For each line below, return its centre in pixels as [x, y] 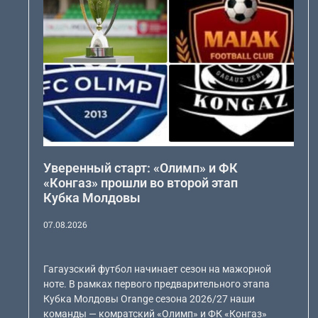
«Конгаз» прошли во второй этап [141, 183]
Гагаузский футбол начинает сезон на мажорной [158, 269]
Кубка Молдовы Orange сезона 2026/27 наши [149, 299]
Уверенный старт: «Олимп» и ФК [141, 168]
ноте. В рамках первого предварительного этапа [157, 284]
